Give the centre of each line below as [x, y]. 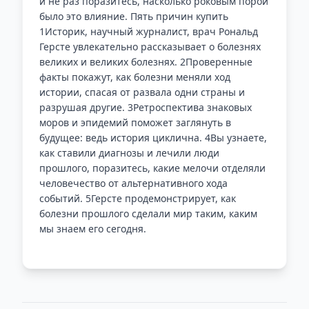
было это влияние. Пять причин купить [134, 16]
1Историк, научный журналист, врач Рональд [149, 31]
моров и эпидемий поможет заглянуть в [135, 122]
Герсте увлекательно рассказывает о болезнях [150, 47]
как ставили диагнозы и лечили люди [129, 153]
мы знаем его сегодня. [93, 229]
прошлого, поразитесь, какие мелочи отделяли [152, 168]
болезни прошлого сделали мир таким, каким [148, 213]
